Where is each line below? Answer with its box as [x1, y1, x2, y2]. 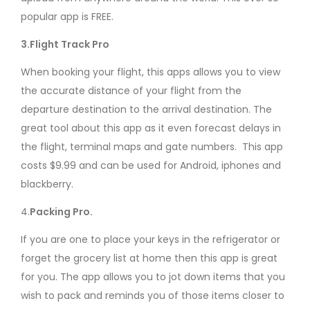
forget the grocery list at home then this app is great [21, 251, 277, 266]
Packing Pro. [30, 205, 93, 219]
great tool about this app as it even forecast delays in [21, 120, 281, 135]
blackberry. [21, 176, 73, 191]
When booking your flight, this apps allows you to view [21, 64, 280, 79]
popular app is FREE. [21, 9, 113, 24]
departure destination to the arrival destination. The [21, 102, 272, 116]
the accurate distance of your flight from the [21, 83, 241, 98]
